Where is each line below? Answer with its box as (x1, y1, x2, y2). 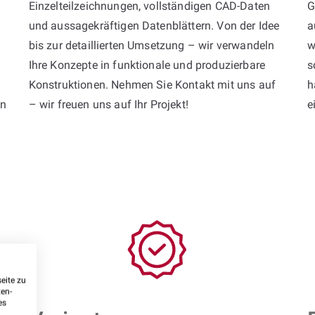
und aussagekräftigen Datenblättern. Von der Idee (28, 18, 280, 32)
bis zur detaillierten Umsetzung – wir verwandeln (28, 38, 275, 52)
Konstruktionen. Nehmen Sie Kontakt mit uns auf (28, 77, 276, 91)
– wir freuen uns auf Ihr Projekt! (28, 97, 188, 111)
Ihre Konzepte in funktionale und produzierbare (28, 58, 266, 72)
